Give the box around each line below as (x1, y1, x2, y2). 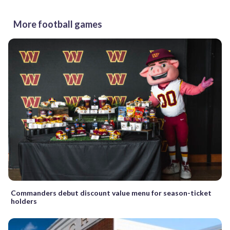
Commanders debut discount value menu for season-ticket (11, 188, 212, 197)
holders (11, 196, 37, 205)
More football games (13, 18, 102, 30)
